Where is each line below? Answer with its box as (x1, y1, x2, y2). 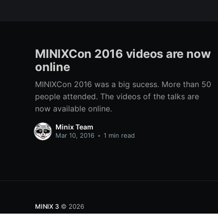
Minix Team (55, 122, 93, 131)
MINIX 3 (35, 202, 59, 210)
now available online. (35, 104, 112, 113)
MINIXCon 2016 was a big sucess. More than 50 (35, 79, 211, 89)
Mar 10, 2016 (55, 131, 94, 139)
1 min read (102, 131, 135, 139)
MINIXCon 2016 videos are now (35, 47, 211, 61)
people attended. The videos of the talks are (35, 91, 199, 101)
